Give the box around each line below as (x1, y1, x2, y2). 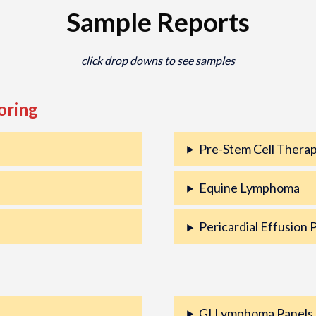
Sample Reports (66, 6, 250, 37)
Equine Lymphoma (199, 180, 300, 195)
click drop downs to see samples (81, 54, 235, 67)
